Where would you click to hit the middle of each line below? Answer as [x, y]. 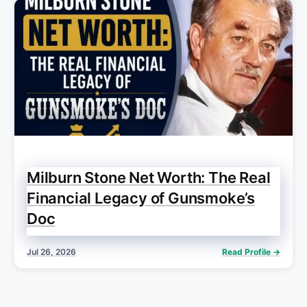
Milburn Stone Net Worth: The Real [149, 177]
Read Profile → [251, 251]
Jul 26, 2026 [51, 251]
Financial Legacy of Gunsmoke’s [141, 198]
